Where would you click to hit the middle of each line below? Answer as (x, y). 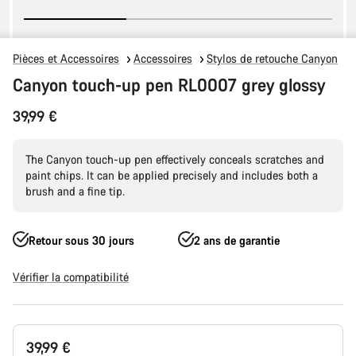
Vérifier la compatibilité (71, 277)
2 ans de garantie (237, 240)
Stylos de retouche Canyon (272, 58)
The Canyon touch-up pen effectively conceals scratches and (175, 159)
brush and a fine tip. (75, 191)
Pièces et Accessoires (66, 58)
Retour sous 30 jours (81, 240)
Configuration (45, 331)
